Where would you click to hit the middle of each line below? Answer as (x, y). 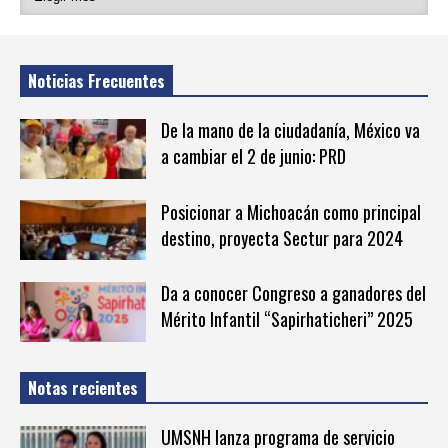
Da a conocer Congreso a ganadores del (293, 293)
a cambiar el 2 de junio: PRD (253, 156)
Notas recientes (83, 387)
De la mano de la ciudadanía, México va (290, 130)
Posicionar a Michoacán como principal (290, 211)
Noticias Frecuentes (96, 81)
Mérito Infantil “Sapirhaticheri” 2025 (286, 319)
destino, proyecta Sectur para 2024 (281, 237)
